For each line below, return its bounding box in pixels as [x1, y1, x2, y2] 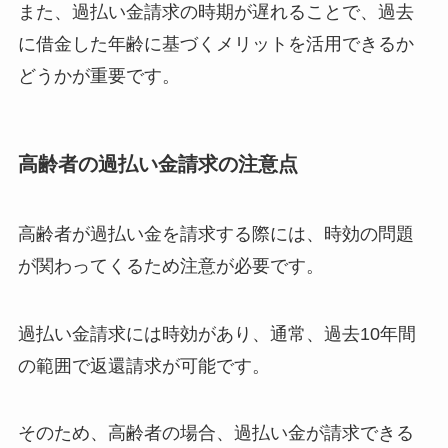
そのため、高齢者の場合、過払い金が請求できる [17, 423, 414, 444]
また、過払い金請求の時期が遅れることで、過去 [17, 2, 414, 23]
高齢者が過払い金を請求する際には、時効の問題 [17, 223, 414, 244]
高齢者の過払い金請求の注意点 [17, 153, 298, 176]
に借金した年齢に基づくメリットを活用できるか [17, 34, 414, 55]
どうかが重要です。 [17, 66, 180, 87]
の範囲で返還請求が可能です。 [17, 355, 270, 376]
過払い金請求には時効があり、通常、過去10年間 [17, 323, 416, 344]
